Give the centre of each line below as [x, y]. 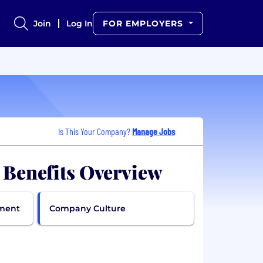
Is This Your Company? [95, 131]
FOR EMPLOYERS [145, 23]
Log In [80, 23]
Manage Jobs [154, 131]
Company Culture [87, 208]
